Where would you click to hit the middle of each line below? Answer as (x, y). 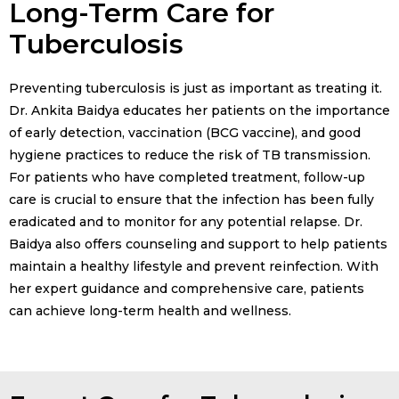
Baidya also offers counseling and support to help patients (198, 244)
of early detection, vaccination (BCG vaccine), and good (185, 133)
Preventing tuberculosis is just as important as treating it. (195, 89)
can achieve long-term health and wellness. (150, 311)
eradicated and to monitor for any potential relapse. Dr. (186, 222)
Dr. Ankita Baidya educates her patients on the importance (199, 111)
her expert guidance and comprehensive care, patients (187, 289)
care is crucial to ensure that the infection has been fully (191, 200)
